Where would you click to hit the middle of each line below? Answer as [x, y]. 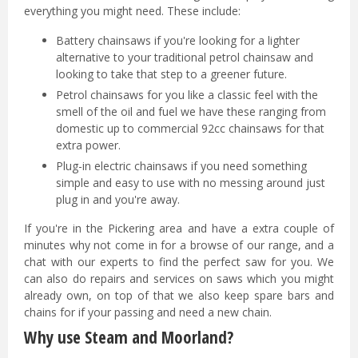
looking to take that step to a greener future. [171, 74]
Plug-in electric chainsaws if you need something [181, 165]
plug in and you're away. [119, 199]
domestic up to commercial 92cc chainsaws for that [190, 128]
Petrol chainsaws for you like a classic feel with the [187, 94]
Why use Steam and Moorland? [129, 338]
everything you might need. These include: [132, 11]
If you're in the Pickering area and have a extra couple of [179, 229]
